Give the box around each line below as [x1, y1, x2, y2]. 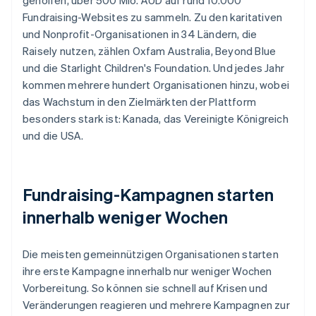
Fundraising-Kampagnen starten [23, 183, 274, 205]
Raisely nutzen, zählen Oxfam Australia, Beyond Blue [23, 43, 276, 58]
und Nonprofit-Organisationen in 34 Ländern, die [23, 26, 257, 41]
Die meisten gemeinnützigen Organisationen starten [23, 246, 279, 261]
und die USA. [23, 128, 84, 142]
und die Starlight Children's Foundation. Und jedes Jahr [23, 60, 285, 75]
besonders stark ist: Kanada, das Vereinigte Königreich [23, 111, 288, 126]
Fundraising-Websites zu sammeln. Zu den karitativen [23, 9, 283, 24]
